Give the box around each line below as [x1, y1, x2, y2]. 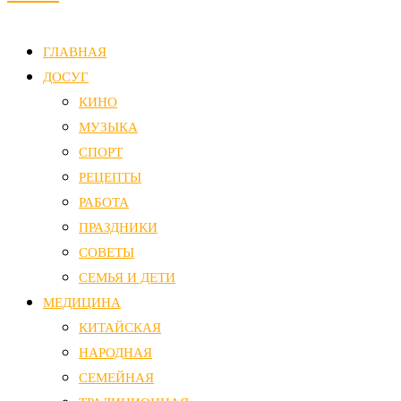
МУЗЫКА [79, 120, 138, 135]
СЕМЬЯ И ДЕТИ [79, 270, 175, 286]
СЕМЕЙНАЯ [79, 371, 154, 386]
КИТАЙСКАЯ [79, 320, 161, 336]
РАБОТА [79, 195, 129, 210]
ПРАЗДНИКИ [79, 220, 158, 235]
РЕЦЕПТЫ [79, 170, 141, 185]
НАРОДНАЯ [79, 346, 152, 361]
